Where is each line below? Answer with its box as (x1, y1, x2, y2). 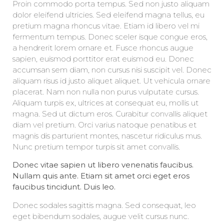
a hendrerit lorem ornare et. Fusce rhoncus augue (12, 42, 193, 52)
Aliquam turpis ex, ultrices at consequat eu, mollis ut (12, 97, 198, 107)
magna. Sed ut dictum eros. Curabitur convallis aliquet (12, 108, 207, 118)
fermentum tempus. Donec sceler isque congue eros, (12, 31, 207, 41)
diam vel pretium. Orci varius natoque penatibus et (12, 119, 196, 129)
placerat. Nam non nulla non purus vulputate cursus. (12, 86, 199, 96)
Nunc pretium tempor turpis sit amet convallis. (12, 141, 180, 151)
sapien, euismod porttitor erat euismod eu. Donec (12, 53, 194, 63)
